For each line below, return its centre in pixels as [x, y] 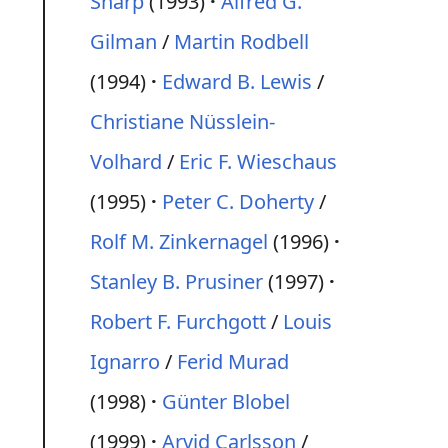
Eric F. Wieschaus [258, 161]
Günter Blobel [226, 401]
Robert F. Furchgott [178, 321]
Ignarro [125, 361]
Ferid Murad [233, 361]
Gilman [123, 41]
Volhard [126, 161]
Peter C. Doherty [238, 201]
